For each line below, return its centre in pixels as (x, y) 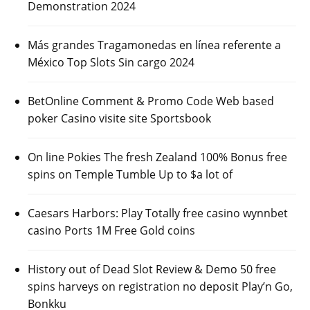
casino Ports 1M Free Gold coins (111, 231)
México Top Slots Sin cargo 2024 (111, 63)
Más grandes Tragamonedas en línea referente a (154, 45)
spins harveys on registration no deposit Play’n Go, (160, 287)
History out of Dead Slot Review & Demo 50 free (152, 270)
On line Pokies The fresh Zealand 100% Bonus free (157, 157)
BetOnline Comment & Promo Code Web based (151, 101)
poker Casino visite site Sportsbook (119, 119)
